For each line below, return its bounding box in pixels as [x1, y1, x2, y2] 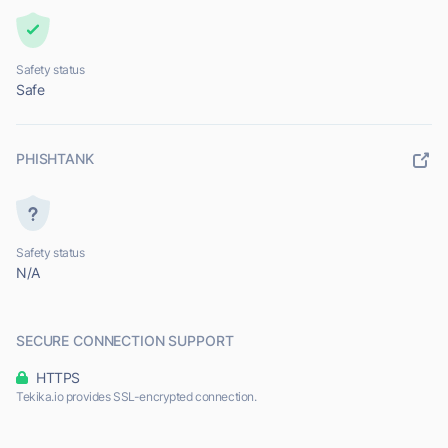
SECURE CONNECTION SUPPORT [16, 332, 234, 350]
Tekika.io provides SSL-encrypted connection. [16, 389, 257, 405]
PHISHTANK [16, 150, 94, 168]
